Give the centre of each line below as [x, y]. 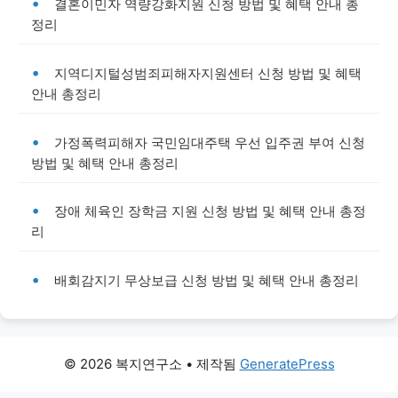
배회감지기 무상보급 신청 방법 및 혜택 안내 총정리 [207, 280]
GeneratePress [287, 363]
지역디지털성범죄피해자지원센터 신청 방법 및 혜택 [208, 73]
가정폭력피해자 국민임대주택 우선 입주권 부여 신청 [210, 142]
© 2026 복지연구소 [123, 363]
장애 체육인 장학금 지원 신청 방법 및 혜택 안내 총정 [210, 211]
